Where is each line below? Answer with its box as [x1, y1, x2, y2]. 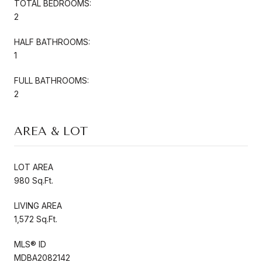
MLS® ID [14, 239, 46, 249]
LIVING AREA [14, 200, 62, 211]
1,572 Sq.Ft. [14, 213, 57, 224]
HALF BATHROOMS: [14, 36, 90, 47]
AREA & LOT [14, 124, 88, 138]
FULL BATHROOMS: [14, 75, 89, 85]
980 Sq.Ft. [14, 175, 53, 185]
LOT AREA [14, 161, 53, 172]
